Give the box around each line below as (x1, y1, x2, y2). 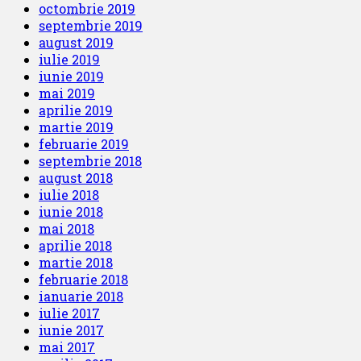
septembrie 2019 (39, 16, 143, 34)
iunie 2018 (39, 202, 103, 220)
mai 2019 (39, 84, 95, 102)
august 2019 (39, 33, 114, 51)
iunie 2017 (39, 321, 104, 338)
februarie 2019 (39, 135, 129, 152)
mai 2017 (39, 338, 95, 355)
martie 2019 (39, 118, 114, 135)
